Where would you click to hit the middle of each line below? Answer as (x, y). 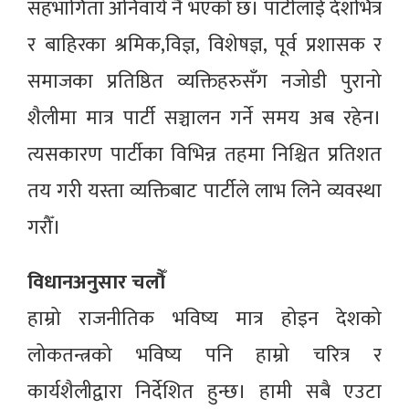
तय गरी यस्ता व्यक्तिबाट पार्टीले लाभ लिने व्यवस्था (204, 192)
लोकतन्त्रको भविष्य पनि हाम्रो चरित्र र (204, 356)
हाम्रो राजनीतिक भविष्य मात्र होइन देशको (204, 320)
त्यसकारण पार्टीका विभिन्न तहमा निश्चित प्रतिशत (204, 155)
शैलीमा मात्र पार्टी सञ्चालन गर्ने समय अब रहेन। (204, 119)
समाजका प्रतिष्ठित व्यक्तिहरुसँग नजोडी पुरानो (204, 82)
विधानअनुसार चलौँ (96, 283)
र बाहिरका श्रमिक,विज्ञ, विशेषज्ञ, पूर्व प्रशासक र (204, 46)
